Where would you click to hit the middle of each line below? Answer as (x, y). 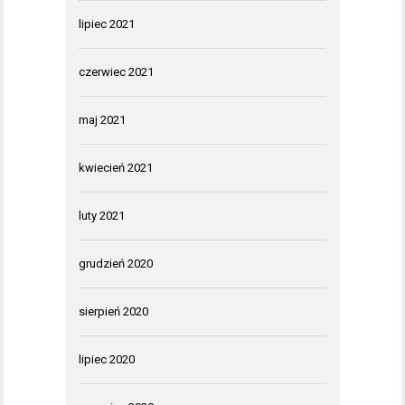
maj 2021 (102, 119)
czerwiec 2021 (116, 71)
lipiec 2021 (107, 24)
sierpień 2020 (113, 311)
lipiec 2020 (107, 359)
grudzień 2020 (116, 263)
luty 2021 (102, 215)
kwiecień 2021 (116, 167)
